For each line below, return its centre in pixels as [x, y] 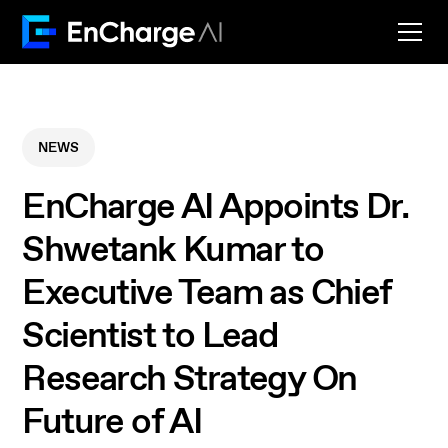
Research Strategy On [189, 379]
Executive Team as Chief [207, 293]
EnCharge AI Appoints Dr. [215, 207]
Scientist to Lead [150, 336]
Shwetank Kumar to [173, 250]
